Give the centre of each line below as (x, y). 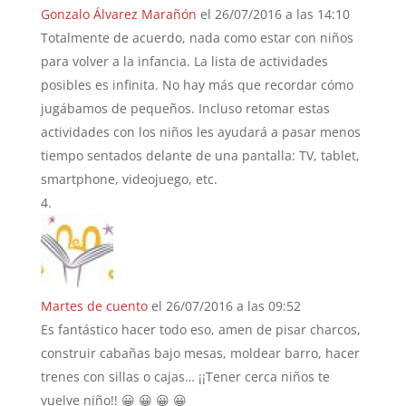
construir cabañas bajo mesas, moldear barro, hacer (200, 353)
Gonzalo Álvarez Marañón (118, 14)
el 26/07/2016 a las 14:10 (275, 14)
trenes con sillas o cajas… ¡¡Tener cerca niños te (185, 376)
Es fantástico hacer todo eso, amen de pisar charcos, (200, 329)
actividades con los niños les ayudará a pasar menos (200, 131)
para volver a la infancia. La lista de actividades (184, 61)
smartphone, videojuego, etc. (129, 179)
